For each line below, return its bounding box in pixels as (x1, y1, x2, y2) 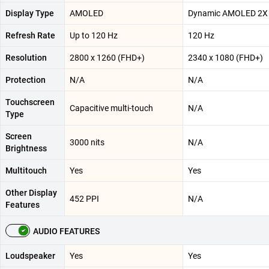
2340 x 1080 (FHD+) (188, 52, 263, 62)
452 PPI (70, 193, 99, 204)
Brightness (5, 143, 47, 153)
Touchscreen (5, 97, 55, 107)
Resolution (5, 52, 47, 62)
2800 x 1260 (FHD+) (70, 52, 145, 62)
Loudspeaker (5, 250, 55, 261)
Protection (5, 74, 46, 85)
